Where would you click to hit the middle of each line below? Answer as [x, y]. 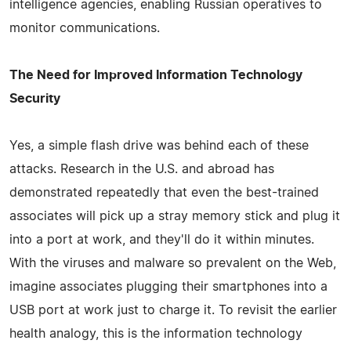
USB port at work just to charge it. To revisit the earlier [173, 310]
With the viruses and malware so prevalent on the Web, [173, 263]
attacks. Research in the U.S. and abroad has [142, 169]
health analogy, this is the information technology [156, 333]
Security [35, 98]
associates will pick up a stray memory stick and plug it [175, 216]
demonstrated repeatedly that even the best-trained [164, 192]
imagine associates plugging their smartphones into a [168, 286]
